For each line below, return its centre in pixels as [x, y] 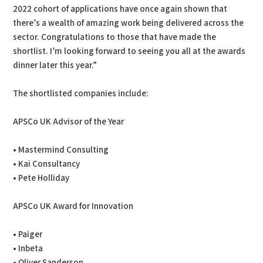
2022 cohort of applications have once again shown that [120, 9]
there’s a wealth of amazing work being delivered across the [129, 23]
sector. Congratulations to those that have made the [115, 37]
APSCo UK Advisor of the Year [69, 122]
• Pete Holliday [41, 178]
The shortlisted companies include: [81, 94]
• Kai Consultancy [47, 164]
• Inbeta [28, 249]
